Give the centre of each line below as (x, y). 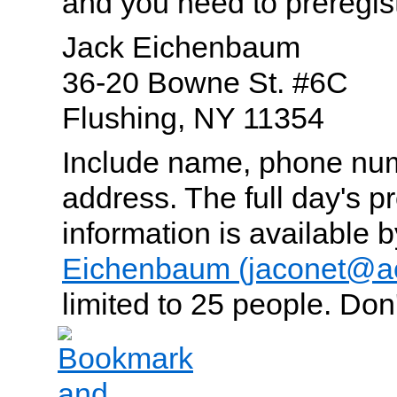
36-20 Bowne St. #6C (205, 82)
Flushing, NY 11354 (193, 118)
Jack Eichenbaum (181, 47)
